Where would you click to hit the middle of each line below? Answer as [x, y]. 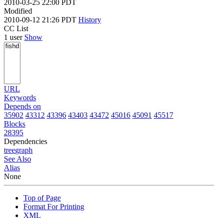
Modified [18, 11]
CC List [16, 28]
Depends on [22, 106]
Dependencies [26, 141]
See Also [18, 159]
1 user [14, 37]
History [90, 19]
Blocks [15, 124]
